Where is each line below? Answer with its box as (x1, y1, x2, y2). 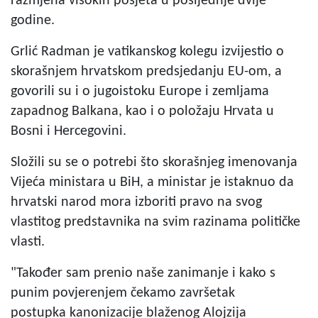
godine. (11, 13, 58, 28)
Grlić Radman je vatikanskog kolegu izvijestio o (11, 44, 284, 59)
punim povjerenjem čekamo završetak (11, 285, 235, 300)
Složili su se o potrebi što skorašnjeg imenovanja (11, 155, 297, 170)
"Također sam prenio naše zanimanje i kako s (11, 265, 275, 280)
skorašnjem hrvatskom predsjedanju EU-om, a (11, 64, 282, 79)
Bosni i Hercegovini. (11, 124, 130, 138)
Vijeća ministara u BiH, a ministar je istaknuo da (11, 175, 294, 190)
